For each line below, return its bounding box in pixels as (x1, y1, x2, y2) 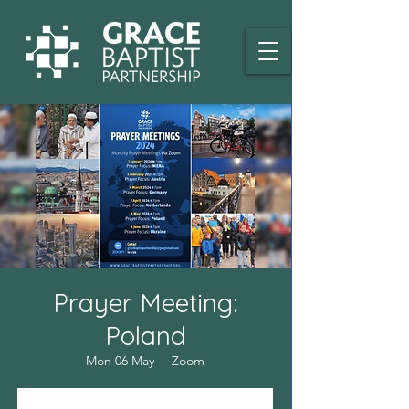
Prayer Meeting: (53, 287, 237, 319)
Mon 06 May (86, 352, 154, 369)
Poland (104, 320, 186, 351)
